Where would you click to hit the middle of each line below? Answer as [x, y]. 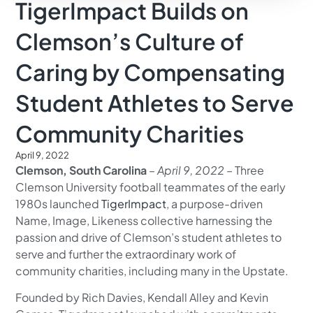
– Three [245, 170]
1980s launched [59, 203]
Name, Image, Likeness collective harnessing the [144, 220]
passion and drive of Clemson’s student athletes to [149, 237]
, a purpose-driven [215, 203]
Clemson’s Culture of [130, 41]
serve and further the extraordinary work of [126, 254]
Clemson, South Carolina [82, 170]
